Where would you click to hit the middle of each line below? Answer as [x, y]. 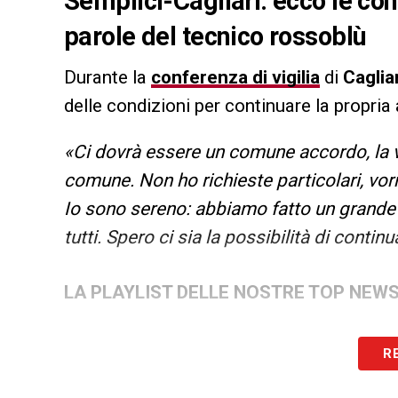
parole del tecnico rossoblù [215, 37]
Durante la [107, 78]
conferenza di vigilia [235, 78]
